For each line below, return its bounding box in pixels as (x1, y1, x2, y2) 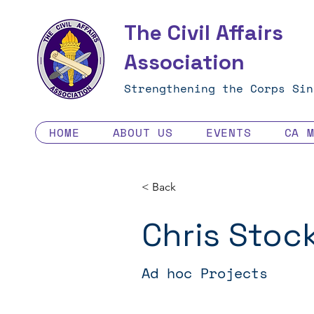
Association (124, 48, 245, 76)
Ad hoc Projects (142, 263, 268, 283)
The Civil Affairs (124, 19, 283, 46)
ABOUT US (112, 124, 173, 141)
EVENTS (205, 124, 252, 141)
